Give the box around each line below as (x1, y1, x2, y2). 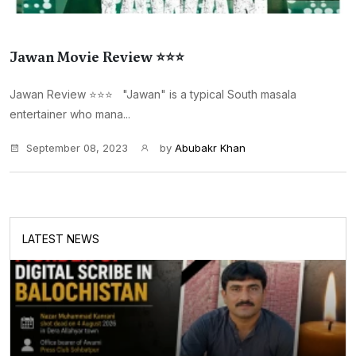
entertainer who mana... (10, 107, 130, 121)
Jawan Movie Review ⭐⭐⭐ (10, 48, 184, 67)
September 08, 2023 (26, 141, 128, 154)
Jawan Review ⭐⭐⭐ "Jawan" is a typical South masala (10, 87, 296, 101)
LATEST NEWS (22, 232, 99, 246)
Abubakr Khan (175, 141, 246, 154)
